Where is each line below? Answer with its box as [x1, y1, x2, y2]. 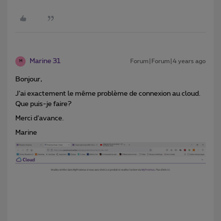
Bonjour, [15, 75, 42, 83]
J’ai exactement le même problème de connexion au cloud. [15, 90, 200, 97]
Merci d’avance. [15, 114, 64, 122]
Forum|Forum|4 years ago [130, 58, 206, 64]
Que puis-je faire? [15, 100, 72, 108]
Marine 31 [30, 57, 61, 65]
